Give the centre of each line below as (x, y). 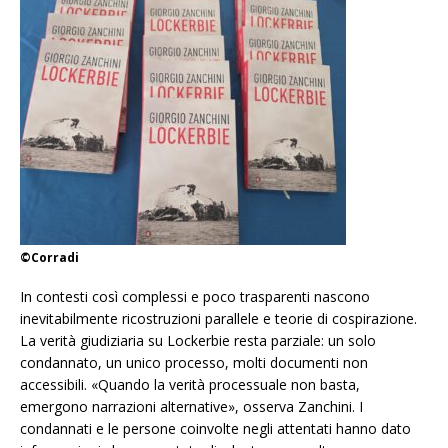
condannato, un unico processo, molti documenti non (194, 363)
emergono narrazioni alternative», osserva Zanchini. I (191, 407)
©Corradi (49, 258)
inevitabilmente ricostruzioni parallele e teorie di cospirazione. (218, 319)
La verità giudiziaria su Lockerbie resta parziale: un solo (198, 341)
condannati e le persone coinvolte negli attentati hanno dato (215, 429)
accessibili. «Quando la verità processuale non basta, (190, 385)
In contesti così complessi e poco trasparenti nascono (195, 297)
